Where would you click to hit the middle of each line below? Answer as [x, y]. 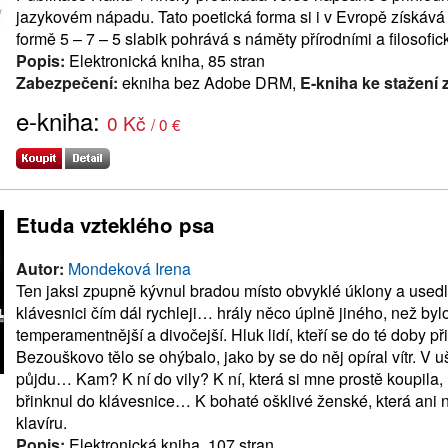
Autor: [40, 268]
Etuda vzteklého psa [115, 225]
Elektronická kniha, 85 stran [165, 61]
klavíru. [41, 422]
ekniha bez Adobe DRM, [209, 83]
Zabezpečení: [67, 83]
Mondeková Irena [129, 268]
